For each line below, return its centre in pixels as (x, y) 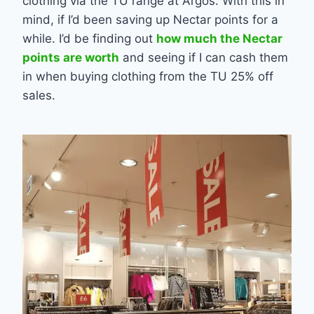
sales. (39, 95)
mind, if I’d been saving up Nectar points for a (150, 19)
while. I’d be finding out (89, 38)
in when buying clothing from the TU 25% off (148, 76)
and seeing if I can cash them (204, 57)
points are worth (71, 57)
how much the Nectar (219, 38)
